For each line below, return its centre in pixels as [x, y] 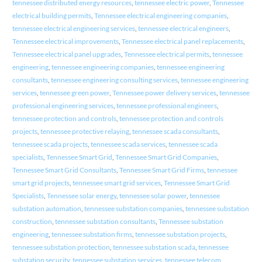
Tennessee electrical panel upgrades [66, 54]
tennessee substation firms [92, 234]
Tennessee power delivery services [164, 92]
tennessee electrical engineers [183, 28]
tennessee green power [74, 92]
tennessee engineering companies [102, 67]
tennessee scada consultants [175, 131]
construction [32, 221]
